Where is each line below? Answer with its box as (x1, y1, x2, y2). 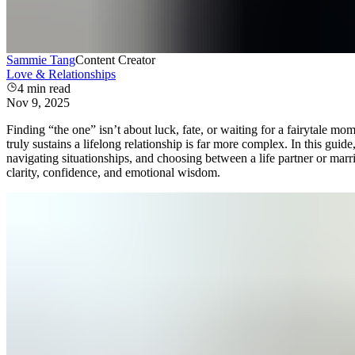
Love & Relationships (6, 67, 116, 82)
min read (24, 82, 71, 96)
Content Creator (75, 53, 155, 67)
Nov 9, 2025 (6, 96, 70, 110)
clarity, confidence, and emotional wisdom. (6, 166, 220, 180)
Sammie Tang (6, 53, 75, 67)
